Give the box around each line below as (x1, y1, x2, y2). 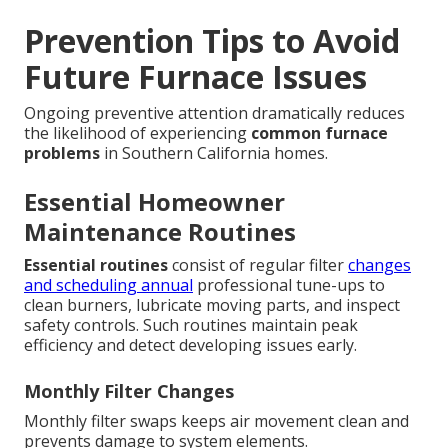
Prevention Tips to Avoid (24, 18, 400, 62)
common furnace (251, 121, 388, 144)
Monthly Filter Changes (24, 378, 234, 403)
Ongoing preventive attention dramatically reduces (24, 101, 405, 124)
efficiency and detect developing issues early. (24, 333, 357, 356)
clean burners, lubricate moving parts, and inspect (24, 293, 400, 316)
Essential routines (24, 253, 168, 276)
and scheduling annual (24, 273, 193, 296)
